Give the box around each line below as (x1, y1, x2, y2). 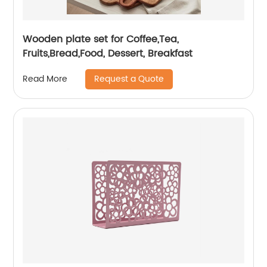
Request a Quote (94, 72, 164, 86)
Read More (23, 72, 68, 86)
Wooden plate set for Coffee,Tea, (23, 31, 179, 47)
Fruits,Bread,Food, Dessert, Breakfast (23, 45, 193, 61)
